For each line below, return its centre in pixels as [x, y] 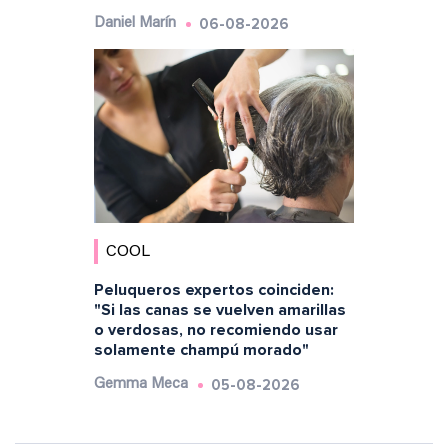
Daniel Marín [134, 24]
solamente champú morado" [201, 350]
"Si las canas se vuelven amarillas [219, 310]
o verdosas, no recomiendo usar [215, 330]
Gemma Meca [140, 384]
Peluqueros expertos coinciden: [213, 290]
